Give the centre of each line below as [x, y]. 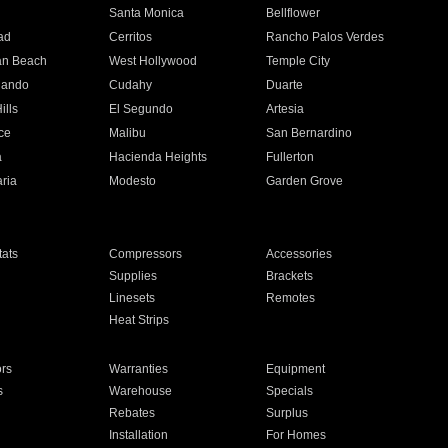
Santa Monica [146, 13]
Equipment [296, 369]
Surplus [287, 413]
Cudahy [130, 85]
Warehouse [140, 391]
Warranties [138, 369]
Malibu [127, 133]
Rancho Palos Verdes [325, 37]
